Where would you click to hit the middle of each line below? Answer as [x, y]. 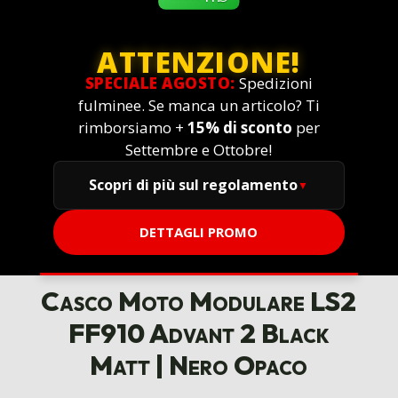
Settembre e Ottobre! [199, 150]
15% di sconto [239, 128]
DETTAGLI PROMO [199, 232]
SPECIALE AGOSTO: [160, 84]
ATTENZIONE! [199, 62]
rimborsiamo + [132, 128]
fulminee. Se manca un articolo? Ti [199, 106]
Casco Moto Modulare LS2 [199, 302]
